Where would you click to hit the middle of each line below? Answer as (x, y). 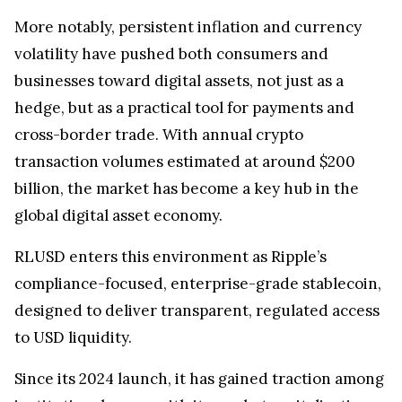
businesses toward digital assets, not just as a (179, 89)
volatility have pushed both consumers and (171, 62)
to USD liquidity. (75, 346)
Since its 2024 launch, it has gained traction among (199, 387)
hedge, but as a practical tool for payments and (184, 116)
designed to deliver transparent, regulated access (197, 319)
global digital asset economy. (118, 224)
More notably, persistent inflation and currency (188, 35)
